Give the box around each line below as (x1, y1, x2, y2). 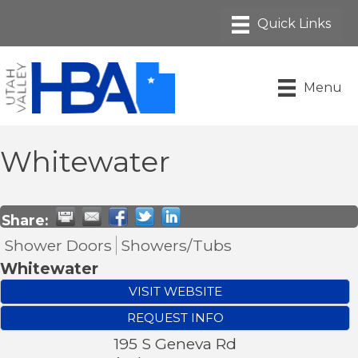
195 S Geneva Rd (113, 333, 237, 353)
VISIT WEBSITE (128, 283, 222, 299)
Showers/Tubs (121, 235, 232, 255)
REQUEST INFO (126, 309, 224, 325)
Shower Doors (4, 235, 112, 255)
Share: (2, 211, 48, 229)
